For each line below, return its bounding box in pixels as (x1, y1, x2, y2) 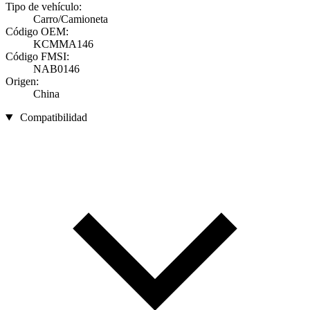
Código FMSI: (6, 51, 69, 63)
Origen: (6, 75, 39, 88)
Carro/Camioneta (33, 13, 108, 26)
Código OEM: (6, 26, 69, 38)
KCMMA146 (33, 38, 93, 51)
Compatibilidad (19, 111, 87, 124)
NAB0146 (33, 63, 80, 75)
